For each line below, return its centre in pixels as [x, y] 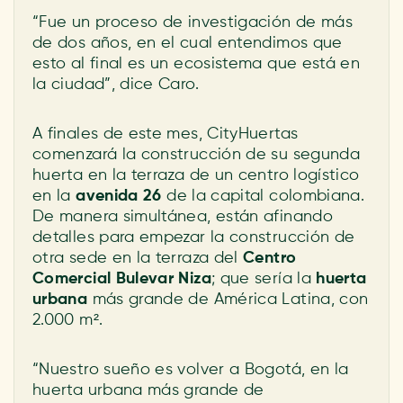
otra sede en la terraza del [138, 258]
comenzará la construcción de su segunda [197, 155]
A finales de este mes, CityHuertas [166, 134]
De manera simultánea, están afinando [183, 217]
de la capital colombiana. [266, 196]
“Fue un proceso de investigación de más [193, 22]
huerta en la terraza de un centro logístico [196, 175]
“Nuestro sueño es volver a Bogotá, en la [191, 370]
